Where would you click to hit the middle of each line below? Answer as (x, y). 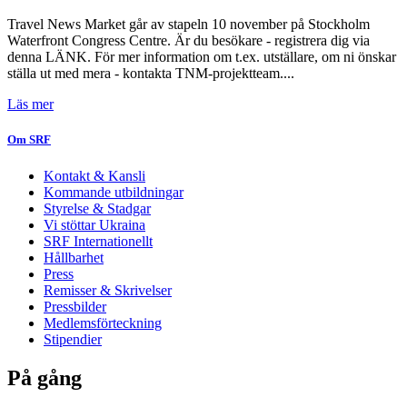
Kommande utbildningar (114, 192)
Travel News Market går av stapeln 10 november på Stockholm (189, 25)
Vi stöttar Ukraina (94, 224)
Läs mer (30, 104)
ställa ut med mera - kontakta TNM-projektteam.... (151, 74)
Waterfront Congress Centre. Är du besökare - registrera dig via (189, 41)
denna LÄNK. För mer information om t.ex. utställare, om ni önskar (202, 57)
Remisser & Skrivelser (108, 290)
